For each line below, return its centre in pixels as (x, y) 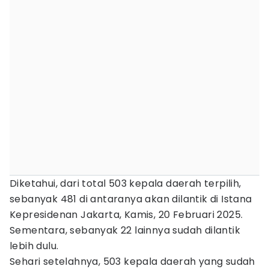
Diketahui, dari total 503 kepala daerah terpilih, (125, 183)
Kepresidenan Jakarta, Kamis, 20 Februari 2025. (126, 215)
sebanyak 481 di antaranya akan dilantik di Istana (131, 199)
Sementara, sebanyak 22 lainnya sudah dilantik (125, 230)
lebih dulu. (34, 246)
